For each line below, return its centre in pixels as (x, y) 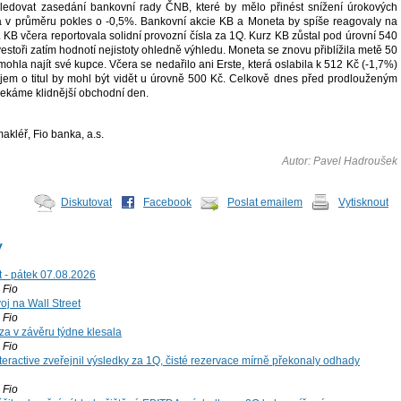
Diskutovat (86, 203)
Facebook (167, 203)
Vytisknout (363, 203)
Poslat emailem (265, 203)
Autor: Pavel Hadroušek (340, 162)
